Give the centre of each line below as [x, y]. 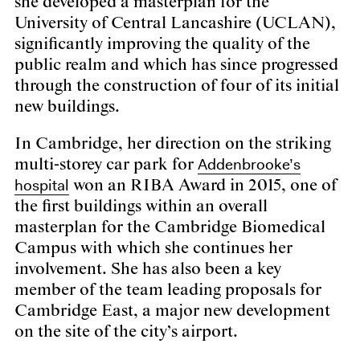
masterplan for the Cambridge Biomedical [170, 227]
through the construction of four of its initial [177, 86]
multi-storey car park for [106, 164]
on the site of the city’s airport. [126, 331]
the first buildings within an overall [141, 206]
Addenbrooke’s [249, 164]
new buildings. [67, 106]
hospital [42, 184]
